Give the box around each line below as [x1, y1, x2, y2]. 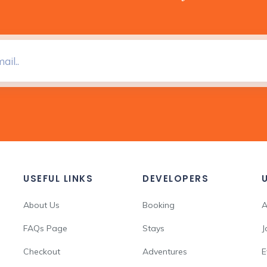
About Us [23, 200, 60, 210]
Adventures [142, 246, 187, 257]
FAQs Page [23, 223, 67, 234]
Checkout [23, 246, 60, 257]
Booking [142, 200, 175, 210]
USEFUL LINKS [23, 172, 93, 185]
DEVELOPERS [142, 172, 209, 185]
